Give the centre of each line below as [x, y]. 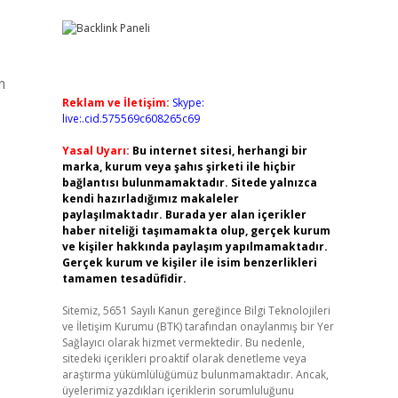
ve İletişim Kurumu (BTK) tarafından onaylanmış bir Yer [198, 326]
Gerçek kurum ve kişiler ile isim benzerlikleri [189, 263]
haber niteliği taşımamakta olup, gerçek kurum [196, 231]
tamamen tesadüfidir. [124, 279]
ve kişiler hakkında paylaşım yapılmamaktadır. [195, 247]
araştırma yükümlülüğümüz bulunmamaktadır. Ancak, [195, 374]
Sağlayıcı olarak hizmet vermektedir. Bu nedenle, [183, 342]
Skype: [188, 103]
